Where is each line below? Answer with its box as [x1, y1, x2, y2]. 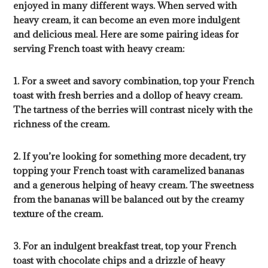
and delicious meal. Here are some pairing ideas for [13, 28, 239, 41]
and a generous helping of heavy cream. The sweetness [13, 179, 254, 191]
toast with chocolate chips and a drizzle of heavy [13, 254, 226, 267]
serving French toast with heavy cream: [13, 42, 185, 55]
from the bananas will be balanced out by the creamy [13, 193, 245, 206]
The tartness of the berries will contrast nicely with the [13, 103, 253, 116]
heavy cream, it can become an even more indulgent [13, 14, 240, 26]
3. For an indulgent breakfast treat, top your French [13, 240, 237, 252]
